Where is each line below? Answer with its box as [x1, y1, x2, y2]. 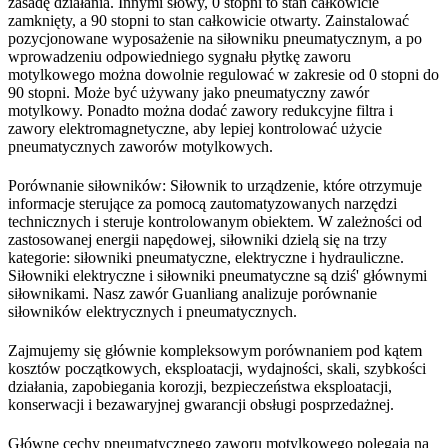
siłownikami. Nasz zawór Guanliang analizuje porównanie [8, 284, 377, 302]
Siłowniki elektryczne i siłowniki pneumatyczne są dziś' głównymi [8, 266, 427, 284]
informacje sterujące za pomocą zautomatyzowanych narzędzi [8, 194, 397, 212]
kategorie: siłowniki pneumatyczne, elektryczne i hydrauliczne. [8, 248, 404, 266]
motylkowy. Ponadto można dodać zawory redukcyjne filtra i [8, 101, 393, 119]
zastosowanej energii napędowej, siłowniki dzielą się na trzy [8, 230, 387, 248]
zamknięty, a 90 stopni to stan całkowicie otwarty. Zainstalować [8, 11, 409, 29]
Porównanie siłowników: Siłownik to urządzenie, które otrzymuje [8, 176, 422, 194]
